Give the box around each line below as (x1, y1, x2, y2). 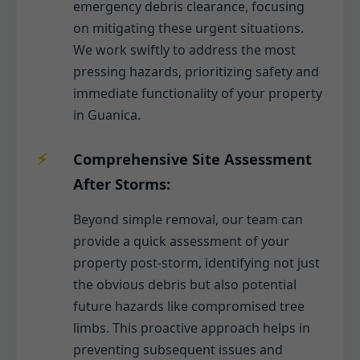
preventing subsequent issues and (73, 340, 283, 358)
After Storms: (73, 173, 170, 194)
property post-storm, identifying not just (73, 253, 320, 272)
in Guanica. (73, 105, 141, 124)
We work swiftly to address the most (73, 40, 296, 59)
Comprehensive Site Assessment (73, 148, 312, 169)
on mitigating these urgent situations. (73, 18, 304, 37)
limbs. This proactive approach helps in (73, 318, 310, 337)
